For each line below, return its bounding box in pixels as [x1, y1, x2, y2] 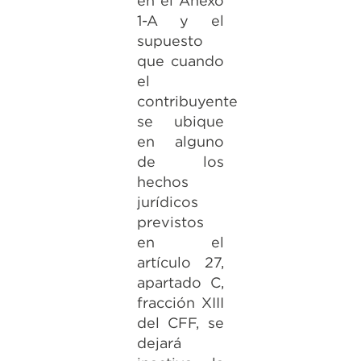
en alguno [136, 133, 225, 150]
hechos [136, 173, 189, 190]
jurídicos [136, 193, 198, 210]
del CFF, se [136, 314, 225, 331]
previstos [136, 214, 204, 230]
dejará [136, 334, 181, 351]
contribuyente [136, 93, 238, 110]
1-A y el [136, 12, 225, 29]
